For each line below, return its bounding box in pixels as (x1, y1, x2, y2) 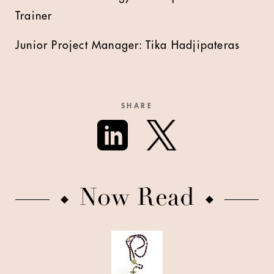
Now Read (79, 187, 195, 212)
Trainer (15, 10, 53, 21)
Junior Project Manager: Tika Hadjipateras (15, 40, 240, 51)
